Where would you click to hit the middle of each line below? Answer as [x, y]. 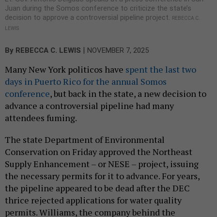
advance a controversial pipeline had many [89, 106]
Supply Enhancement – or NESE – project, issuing [102, 164]
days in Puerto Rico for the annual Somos [86, 82]
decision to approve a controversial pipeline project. [88, 18]
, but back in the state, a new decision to [128, 94]
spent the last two [161, 70]
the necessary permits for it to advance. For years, [102, 176]
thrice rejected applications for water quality [93, 200]
